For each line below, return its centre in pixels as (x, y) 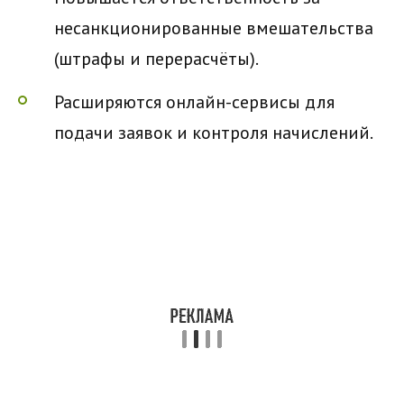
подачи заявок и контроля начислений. (214, 132)
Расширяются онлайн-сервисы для (194, 101)
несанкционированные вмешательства (214, 28)
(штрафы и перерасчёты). (156, 58)
